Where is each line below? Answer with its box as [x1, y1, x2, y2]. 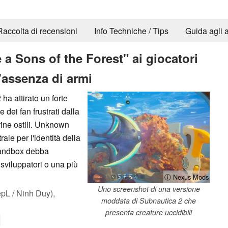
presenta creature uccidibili [105, 207, 192, 217]
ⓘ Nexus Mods [164, 172, 209, 182]
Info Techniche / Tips [94, 25, 168, 37]
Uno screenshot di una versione [97, 183, 200, 194]
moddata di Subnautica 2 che [101, 195, 196, 206]
